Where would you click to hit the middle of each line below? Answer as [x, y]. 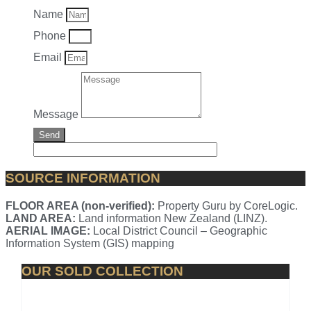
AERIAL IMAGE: [48, 231]
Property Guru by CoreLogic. [226, 206]
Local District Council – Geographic [179, 231]
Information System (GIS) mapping [90, 244]
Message [57, 115]
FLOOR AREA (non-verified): [80, 206]
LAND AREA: [41, 219]
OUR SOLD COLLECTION [102, 271]
